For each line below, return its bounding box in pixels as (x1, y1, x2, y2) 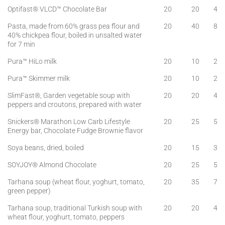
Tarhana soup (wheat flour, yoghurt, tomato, (8, 177, 145, 186)
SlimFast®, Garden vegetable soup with (8, 91, 130, 100)
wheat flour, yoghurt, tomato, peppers (8, 212, 125, 221)
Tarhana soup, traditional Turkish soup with (8, 203, 142, 212)
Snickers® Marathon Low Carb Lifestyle (8, 117, 130, 126)
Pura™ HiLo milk (8, 57, 57, 66)
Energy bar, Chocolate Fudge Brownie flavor (8, 126, 143, 135)
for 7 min (8, 40, 35, 49)
